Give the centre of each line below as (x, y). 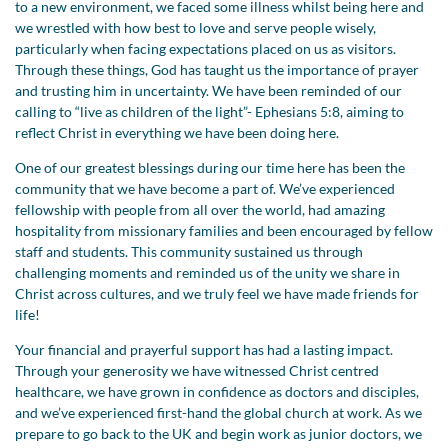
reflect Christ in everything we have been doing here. (177, 132)
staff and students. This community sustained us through (189, 251)
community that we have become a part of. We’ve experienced (205, 188)
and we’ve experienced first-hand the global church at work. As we (218, 412)
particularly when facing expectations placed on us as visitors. (205, 48)
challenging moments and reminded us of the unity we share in (207, 272)
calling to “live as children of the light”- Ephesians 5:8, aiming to (209, 111)
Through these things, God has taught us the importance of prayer (217, 69)
